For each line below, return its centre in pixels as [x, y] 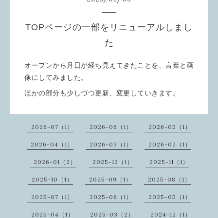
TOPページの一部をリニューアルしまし [109, 27]
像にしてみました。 [56, 77]
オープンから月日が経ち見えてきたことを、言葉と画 [109, 65]
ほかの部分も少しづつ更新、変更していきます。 [102, 93]
